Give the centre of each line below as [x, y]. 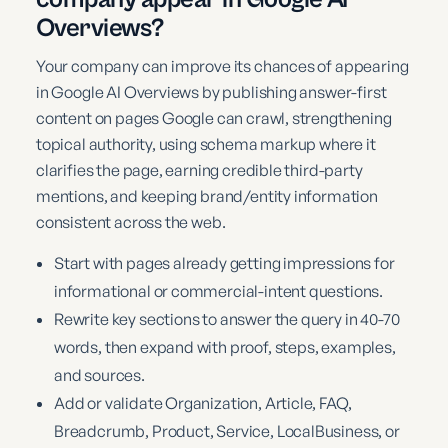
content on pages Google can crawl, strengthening [214, 117]
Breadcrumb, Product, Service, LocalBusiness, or [227, 430]
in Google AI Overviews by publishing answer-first [211, 91]
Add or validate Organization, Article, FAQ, [203, 402]
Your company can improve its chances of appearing [222, 65]
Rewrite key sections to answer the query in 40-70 [227, 318]
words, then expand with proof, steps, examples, [225, 346]
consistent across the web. [131, 221]
